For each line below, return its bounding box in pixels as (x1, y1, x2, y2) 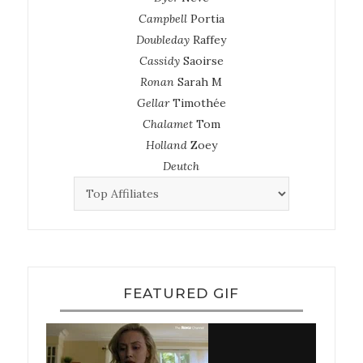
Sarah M (177, 75, 223, 90)
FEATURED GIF (123, 284, 240, 301)
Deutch (163, 159, 200, 174)
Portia (190, 11, 224, 27)
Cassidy (139, 53, 180, 69)
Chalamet (142, 117, 193, 132)
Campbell (138, 11, 187, 27)
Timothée (172, 96, 226, 111)
